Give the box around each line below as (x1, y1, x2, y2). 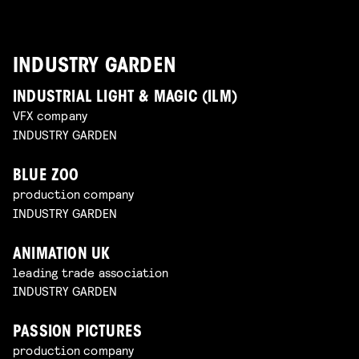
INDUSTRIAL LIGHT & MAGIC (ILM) (13, 91, 237, 107)
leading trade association (13, 264, 168, 280)
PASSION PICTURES (13, 325, 143, 341)
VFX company (13, 107, 88, 123)
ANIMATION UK (13, 247, 111, 263)
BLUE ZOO (13, 168, 79, 184)
